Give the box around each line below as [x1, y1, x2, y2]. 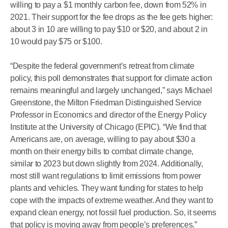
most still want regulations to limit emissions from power [10, 172, 201, 180]
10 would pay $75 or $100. [10, 37, 102, 46]
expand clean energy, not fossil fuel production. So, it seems [10, 208, 216, 217]
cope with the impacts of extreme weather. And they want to [10, 196, 213, 205]
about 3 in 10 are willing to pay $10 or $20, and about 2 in [10, 25, 208, 34]
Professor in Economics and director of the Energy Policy [10, 110, 207, 119]
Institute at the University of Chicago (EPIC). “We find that [10, 123, 207, 131]
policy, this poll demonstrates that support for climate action [10, 74, 212, 82]
